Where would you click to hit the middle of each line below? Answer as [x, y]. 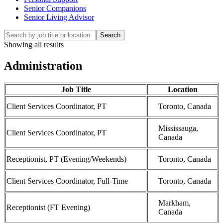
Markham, [174, 203]
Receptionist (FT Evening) [48, 207]
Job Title [76, 89]
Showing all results [34, 44]
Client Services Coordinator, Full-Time [67, 181]
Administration [43, 65]
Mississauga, [178, 128]
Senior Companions [55, 8]
